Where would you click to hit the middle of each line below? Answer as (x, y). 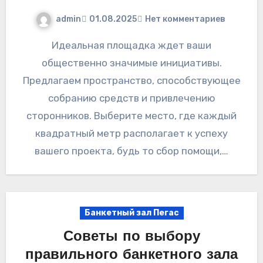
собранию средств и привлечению (131, 98)
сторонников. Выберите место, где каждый (131, 115)
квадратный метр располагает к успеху (131, 133)
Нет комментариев (185, 19)
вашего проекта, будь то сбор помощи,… (131, 151)
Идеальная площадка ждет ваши (55, 45)
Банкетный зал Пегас (131, 213)
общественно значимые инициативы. (131, 63)
